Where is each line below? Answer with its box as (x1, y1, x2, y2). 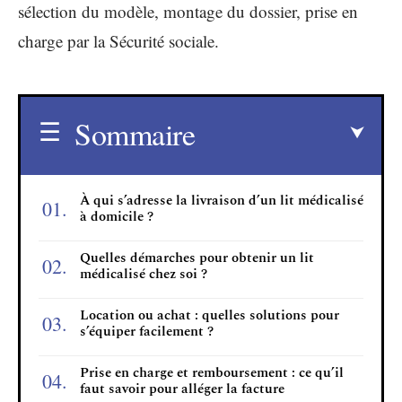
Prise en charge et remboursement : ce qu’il (80, 362, 344, 383)
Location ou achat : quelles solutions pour (80, 304, 339, 326)
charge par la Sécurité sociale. (18, 30, 219, 52)
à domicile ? (80, 205, 153, 227)
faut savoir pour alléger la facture (80, 378, 284, 399)
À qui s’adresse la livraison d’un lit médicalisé (80, 189, 363, 211)
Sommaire (74, 112, 195, 154)
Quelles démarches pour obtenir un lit (80, 247, 314, 268)
